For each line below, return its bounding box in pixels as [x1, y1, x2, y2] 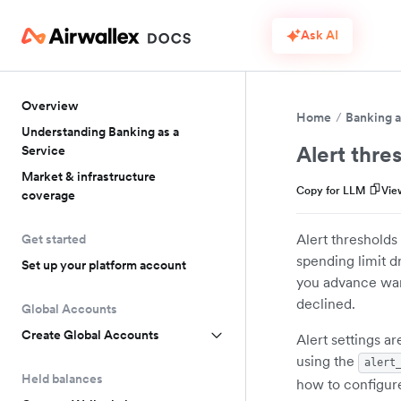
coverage [21, 187, 75, 203]
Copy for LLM [296, 183, 366, 197]
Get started [21, 231, 86, 247]
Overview [21, 98, 79, 114]
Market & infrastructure [21, 168, 156, 184]
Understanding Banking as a [21, 124, 179, 140]
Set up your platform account [21, 257, 186, 273]
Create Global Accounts [21, 327, 159, 343]
